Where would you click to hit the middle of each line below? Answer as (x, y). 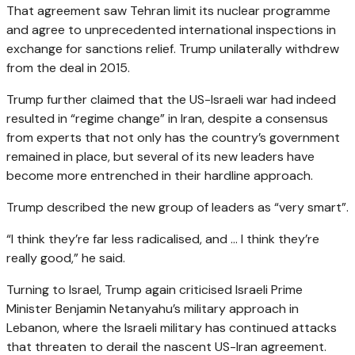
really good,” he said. (66, 258)
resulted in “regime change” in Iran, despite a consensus (167, 118)
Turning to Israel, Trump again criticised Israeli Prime (155, 289)
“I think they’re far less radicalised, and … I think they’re (163, 239)
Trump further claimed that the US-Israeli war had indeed (171, 99)
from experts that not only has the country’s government (173, 137)
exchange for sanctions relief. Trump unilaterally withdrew (173, 48)
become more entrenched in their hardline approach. (160, 175)
